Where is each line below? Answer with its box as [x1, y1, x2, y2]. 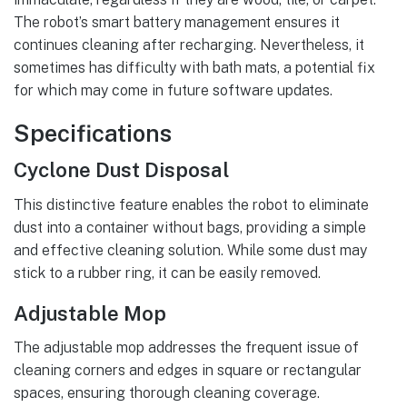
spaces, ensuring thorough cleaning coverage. [14, 384, 320, 402]
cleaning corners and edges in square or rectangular [14, 362, 362, 380]
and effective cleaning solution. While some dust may [14, 241, 367, 259]
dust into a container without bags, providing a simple [14, 218, 366, 236]
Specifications [14, 119, 172, 147]
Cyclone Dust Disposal [14, 158, 229, 183]
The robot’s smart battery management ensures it [14, 14, 340, 32]
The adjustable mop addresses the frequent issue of [14, 339, 359, 357]
